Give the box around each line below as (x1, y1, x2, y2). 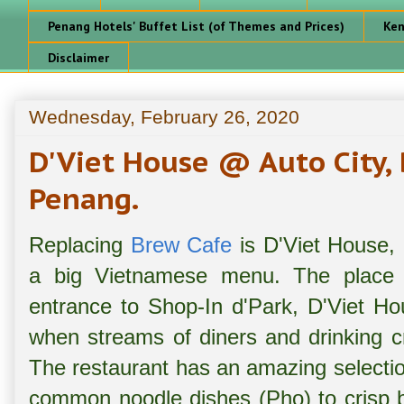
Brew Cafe (130, 233, 233, 258)
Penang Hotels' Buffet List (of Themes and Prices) (48, 18, 344, 35)
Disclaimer (48, 49, 109, 66)
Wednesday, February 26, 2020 (29, 106, 299, 128)
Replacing (29, 233, 131, 258)
